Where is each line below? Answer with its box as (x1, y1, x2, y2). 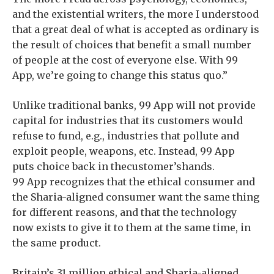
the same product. (12, 237, 101, 249)
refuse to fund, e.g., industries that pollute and (12, 130, 239, 142)
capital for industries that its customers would (12, 114, 243, 127)
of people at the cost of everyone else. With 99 (12, 54, 238, 66)
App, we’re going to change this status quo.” (12, 69, 228, 81)
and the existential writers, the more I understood (12, 8, 259, 20)
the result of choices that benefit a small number (12, 39, 251, 51)
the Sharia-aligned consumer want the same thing (12, 191, 259, 203)
